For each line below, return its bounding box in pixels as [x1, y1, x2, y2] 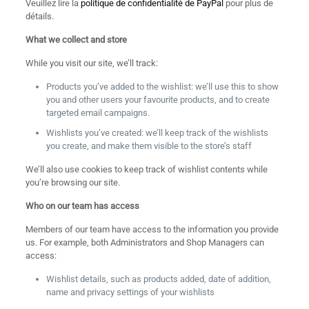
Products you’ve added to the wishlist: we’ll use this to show [46, 81, 279, 92]
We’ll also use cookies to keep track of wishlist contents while [25, 164, 268, 175]
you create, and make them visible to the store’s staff [46, 141, 252, 151]
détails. [25, 11, 54, 21]
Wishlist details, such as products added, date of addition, [46, 274, 271, 284]
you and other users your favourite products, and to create [46, 94, 270, 105]
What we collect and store [25, 34, 127, 45]
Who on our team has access [25, 201, 139, 211]
